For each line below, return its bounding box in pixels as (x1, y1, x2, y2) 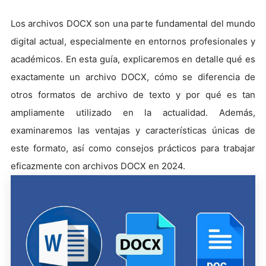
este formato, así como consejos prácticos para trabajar (11, 142, 255, 154)
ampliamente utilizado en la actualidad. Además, (11, 107, 255, 118)
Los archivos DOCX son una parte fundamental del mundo (11, 18, 255, 29)
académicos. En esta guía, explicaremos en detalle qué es (11, 53, 255, 65)
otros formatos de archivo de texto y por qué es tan (11, 89, 255, 100)
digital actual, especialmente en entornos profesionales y (11, 36, 255, 47)
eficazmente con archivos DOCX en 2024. (11, 160, 185, 172)
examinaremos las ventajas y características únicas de (11, 125, 255, 136)
